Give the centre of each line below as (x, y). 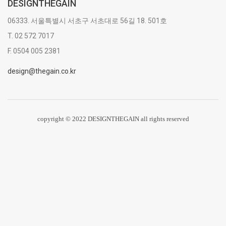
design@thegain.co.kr (42, 71)
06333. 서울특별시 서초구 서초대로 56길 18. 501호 (87, 21)
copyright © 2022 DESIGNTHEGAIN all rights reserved (113, 119)
